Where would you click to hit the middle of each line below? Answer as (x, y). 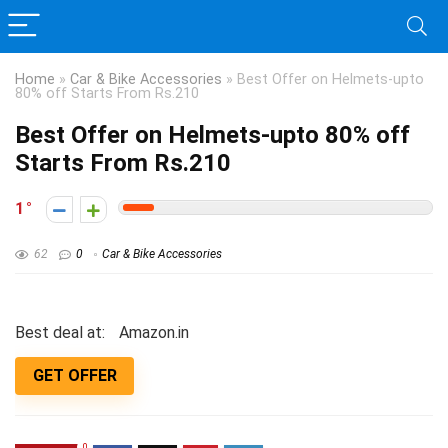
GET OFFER (74, 376)
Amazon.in (159, 332)
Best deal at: (60, 332)
